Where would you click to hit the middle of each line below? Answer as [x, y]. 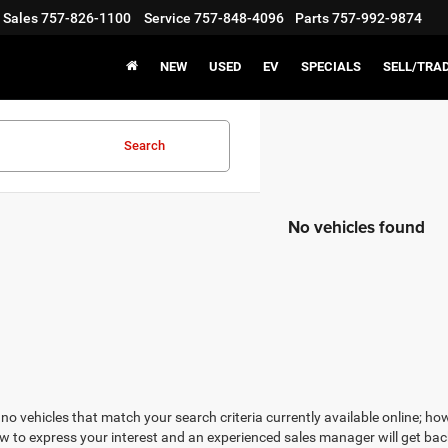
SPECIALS [331, 67]
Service [167, 18]
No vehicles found [356, 227]
